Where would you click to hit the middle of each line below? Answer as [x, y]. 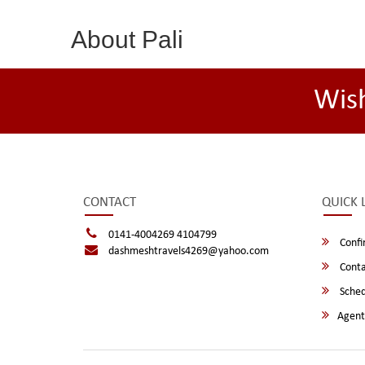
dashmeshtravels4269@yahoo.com [188, 251]
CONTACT [110, 202]
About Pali [127, 40]
